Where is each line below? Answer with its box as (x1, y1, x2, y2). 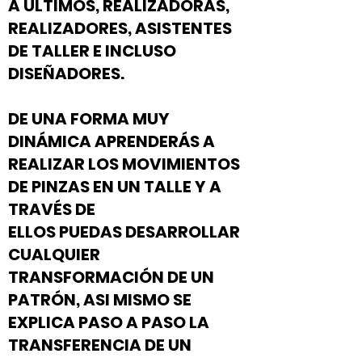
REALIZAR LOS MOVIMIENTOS (8, 152, 240, 175)
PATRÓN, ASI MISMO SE (8, 288, 192, 311)
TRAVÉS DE (8, 197, 95, 221)
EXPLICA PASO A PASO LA (8, 310, 209, 334)
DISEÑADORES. (8, 61, 124, 85)
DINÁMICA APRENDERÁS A (8, 129, 215, 153)
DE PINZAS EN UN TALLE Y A (8, 175, 221, 198)
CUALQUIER (8, 242, 100, 266)
